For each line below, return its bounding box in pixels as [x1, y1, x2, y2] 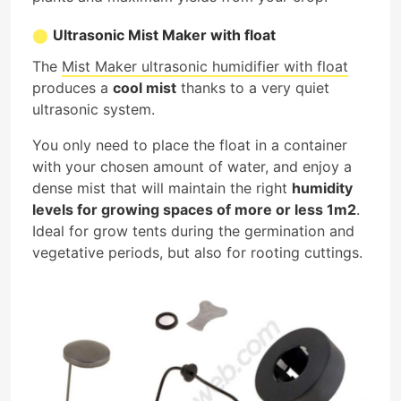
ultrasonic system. [32, 99, 155, 118]
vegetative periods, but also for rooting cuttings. [32, 243, 363, 261]
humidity [292, 178, 353, 197]
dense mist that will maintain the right [32, 178, 292, 197]
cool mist [113, 78, 176, 97]
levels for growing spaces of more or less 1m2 [32, 200, 356, 218]
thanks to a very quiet [176, 78, 329, 97]
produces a [32, 78, 113, 97]
